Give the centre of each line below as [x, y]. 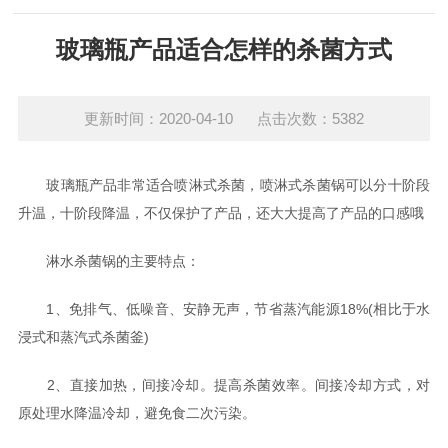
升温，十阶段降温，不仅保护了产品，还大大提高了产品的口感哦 [220, 213]
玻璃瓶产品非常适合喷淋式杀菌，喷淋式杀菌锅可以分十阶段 [224, 185]
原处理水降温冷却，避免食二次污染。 [136, 413]
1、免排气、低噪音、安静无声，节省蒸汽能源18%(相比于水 [224, 309]
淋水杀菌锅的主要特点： [108, 261]
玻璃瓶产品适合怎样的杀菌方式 [224, 49]
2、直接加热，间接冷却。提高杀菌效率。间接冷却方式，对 [224, 385]
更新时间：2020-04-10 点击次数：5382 [224, 118]
